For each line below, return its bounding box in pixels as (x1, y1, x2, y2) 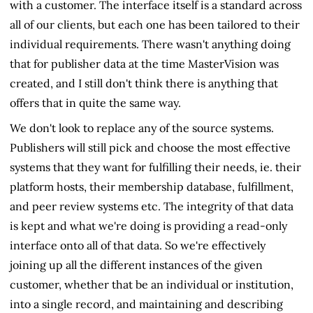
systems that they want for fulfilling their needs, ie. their (10, 160, 301, 175)
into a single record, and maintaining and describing (10, 297, 283, 312)
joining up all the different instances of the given (10, 258, 263, 272)
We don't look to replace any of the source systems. (10, 121, 274, 136)
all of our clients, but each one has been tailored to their (10, 17, 300, 32)
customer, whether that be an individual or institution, (10, 277, 293, 292)
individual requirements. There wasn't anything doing (10, 37, 291, 52)
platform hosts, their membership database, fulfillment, (10, 180, 293, 194)
